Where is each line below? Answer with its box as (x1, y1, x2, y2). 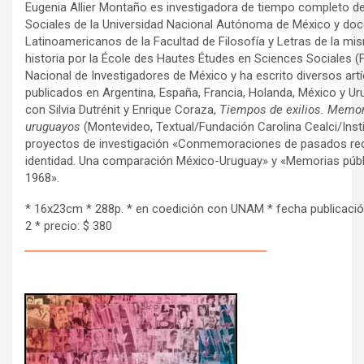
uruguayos (25, 119, 80, 134)
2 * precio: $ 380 (25, 218, 112, 233)
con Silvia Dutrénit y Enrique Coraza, (25, 102, 219, 117)
